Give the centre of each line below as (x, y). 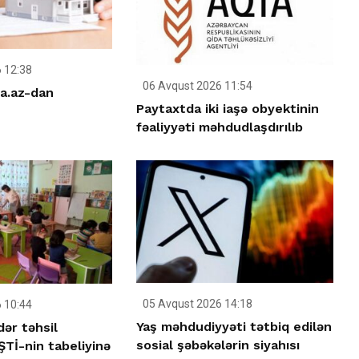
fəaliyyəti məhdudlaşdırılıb (220, 127)
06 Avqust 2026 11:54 (197, 86)
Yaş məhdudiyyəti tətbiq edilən (234, 327)
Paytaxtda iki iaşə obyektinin (228, 109)
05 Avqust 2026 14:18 (197, 304)
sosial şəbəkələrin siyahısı (218, 345)
